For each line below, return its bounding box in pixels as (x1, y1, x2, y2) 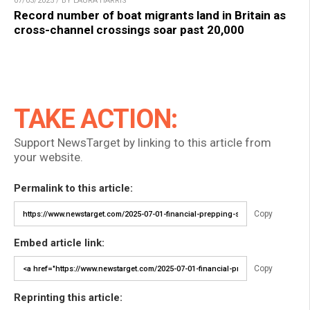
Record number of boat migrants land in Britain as (14, 8, 286, 23)
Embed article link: (14, 237, 104, 250)
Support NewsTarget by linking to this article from (14, 136, 271, 150)
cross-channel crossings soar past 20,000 (14, 23, 244, 37)
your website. (14, 150, 83, 165)
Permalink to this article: (14, 182, 133, 195)
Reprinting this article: (14, 291, 122, 304)
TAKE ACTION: (14, 104, 177, 135)
